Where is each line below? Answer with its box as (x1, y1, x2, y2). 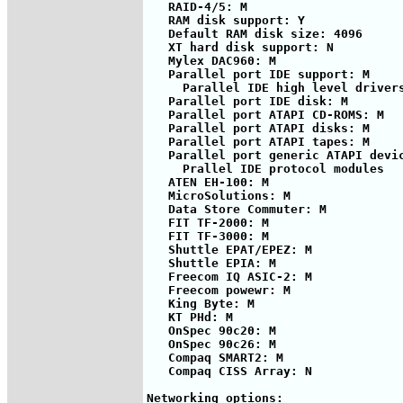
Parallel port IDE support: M (147, 67, 370, 81)
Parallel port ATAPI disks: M (147, 121, 370, 135)
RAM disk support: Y (147, 13, 305, 27)
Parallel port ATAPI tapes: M (147, 134, 370, 148)
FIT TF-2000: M (147, 215, 269, 229)
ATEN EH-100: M (147, 175, 269, 189)
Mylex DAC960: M (147, 53, 276, 67)
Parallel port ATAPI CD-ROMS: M (147, 107, 384, 121)
